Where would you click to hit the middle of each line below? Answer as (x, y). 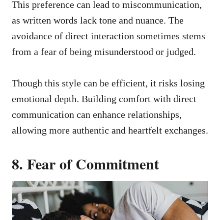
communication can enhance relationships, (97, 114)
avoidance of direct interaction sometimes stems (109, 36)
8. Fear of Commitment (85, 164)
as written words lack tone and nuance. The (98, 20)
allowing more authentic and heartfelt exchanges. (110, 130)
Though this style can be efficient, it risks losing (108, 83)
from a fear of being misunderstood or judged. (104, 52)
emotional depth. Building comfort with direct (104, 99)
